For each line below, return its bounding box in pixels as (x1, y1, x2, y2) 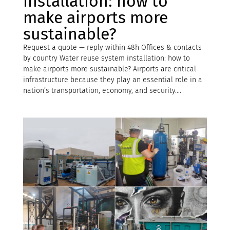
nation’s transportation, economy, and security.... (23, 86, 181, 95)
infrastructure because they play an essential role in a (23, 75, 202, 85)
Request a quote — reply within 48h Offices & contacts (23, 43, 202, 52)
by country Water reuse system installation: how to (23, 54, 190, 63)
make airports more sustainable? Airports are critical (23, 65, 196, 74)
